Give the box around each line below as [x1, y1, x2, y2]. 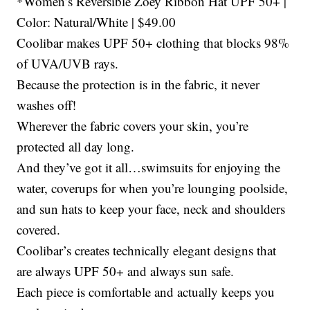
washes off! [17, 95, 77, 113]
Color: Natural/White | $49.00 [17, 12, 176, 30]
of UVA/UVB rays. [17, 54, 119, 72]
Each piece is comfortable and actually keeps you [17, 282, 275, 300]
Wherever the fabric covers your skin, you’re [17, 116, 249, 134]
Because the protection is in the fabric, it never [17, 75, 260, 93]
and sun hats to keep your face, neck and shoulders [17, 199, 286, 217]
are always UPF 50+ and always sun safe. [17, 262, 235, 280]
